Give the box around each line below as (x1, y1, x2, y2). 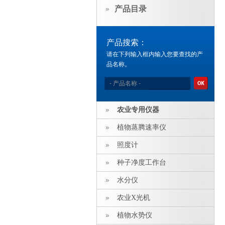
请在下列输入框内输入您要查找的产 (106, 51, 203, 58)
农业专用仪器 (117, 106, 159, 114)
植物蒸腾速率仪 (117, 124, 166, 131)
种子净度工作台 (117, 159, 166, 166)
